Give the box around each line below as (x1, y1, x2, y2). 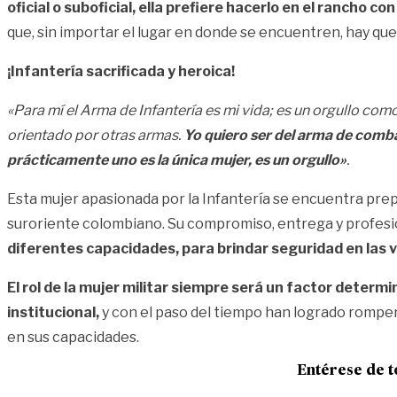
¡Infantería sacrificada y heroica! (7, 62, 235, 80)
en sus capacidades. (7, 328, 139, 346)
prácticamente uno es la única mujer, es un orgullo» (7, 151, 346, 168)
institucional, (7, 303, 99, 321)
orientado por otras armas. (7, 126, 181, 144)
